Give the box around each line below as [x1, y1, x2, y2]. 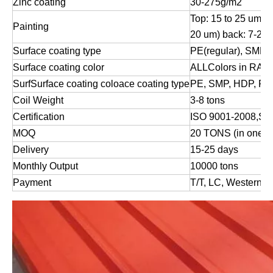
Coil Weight [13, 95, 63, 106]
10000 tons [190, 161, 238, 172]
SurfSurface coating [13, 79, 101, 90]
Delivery [13, 144, 49, 155]
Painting [13, 21, 49, 32]
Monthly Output [13, 161, 78, 172]
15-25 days [190, 144, 238, 155]
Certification [13, 112, 65, 122]
